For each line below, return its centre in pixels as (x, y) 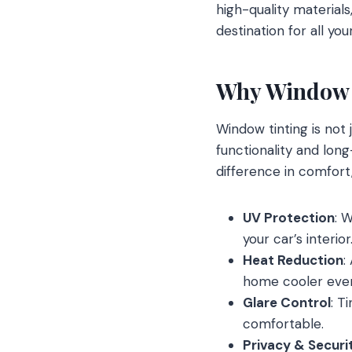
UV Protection (289, 217)
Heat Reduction (293, 260)
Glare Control (287, 302)
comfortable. (283, 323)
